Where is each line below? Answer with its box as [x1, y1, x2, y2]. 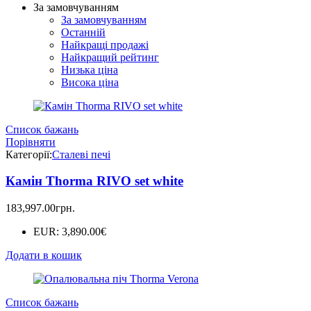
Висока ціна [61, 76, 119, 88]
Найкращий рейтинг [61, 51, 159, 63]
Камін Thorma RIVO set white [6, 174, 183, 189]
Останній [61, 26, 106, 38]
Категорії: [6, 148, 52, 160]
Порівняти [6, 135, 56, 148]
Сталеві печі [52, 148, 110, 160]
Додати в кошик [6, 249, 82, 262]
